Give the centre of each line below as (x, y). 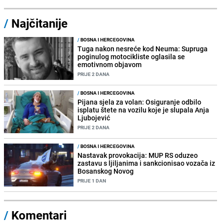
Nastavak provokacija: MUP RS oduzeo (138, 155)
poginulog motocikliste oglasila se (131, 57)
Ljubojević (94, 118)
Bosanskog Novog (106, 171)
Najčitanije (39, 23)
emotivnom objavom (110, 65)
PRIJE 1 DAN (92, 181)
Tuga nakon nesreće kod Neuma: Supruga (143, 49)
